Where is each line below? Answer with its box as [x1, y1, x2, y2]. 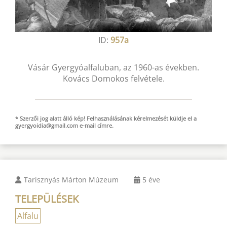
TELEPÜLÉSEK [15, 192, 79, 206]
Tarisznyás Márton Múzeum [24, 174, 119, 184]
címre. [97, 122, 113, 129]
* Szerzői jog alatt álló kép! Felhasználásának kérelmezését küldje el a [15, 115, 197, 122]
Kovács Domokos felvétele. [62, 72, 165, 84]
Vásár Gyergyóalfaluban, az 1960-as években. [28, 61, 199, 73]
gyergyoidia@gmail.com [15, 122, 78, 129]
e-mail [78, 122, 97, 129]
